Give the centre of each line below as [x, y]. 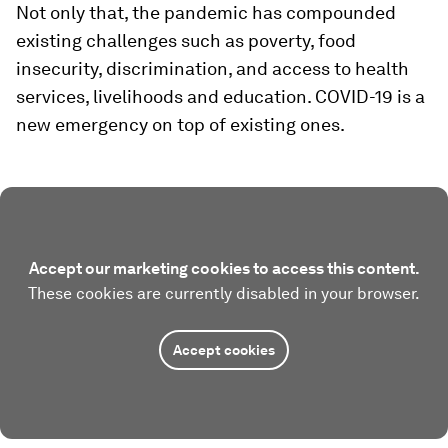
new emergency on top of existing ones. [180, 124]
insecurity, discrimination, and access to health [212, 68]
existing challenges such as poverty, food [186, 40]
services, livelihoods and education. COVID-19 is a [220, 96]
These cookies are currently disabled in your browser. [224, 293]
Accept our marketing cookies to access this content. [224, 268]
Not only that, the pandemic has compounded [206, 12]
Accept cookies [224, 350]
